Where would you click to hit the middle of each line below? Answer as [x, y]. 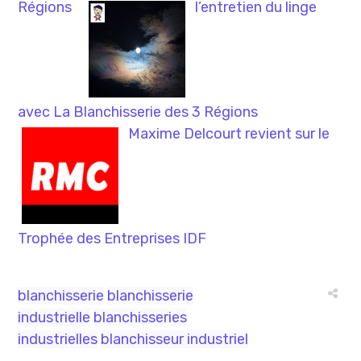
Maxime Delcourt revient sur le [229, 134]
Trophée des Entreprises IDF [112, 239]
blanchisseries [141, 318]
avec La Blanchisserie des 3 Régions [138, 112]
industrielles [58, 340]
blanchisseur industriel [175, 340]
